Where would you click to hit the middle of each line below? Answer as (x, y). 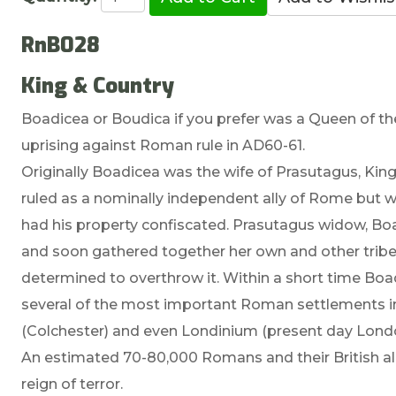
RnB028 (61, 45)
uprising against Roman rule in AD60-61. (164, 145)
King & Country (98, 85)
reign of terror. (72, 384)
